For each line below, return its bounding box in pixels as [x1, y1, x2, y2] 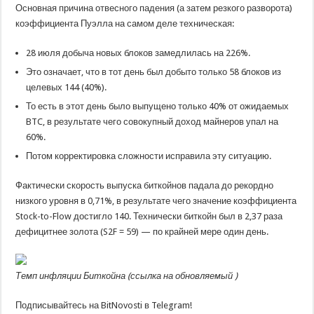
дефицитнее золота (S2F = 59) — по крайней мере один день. [15, 226, 269, 237]
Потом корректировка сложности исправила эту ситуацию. [26, 151, 272, 161]
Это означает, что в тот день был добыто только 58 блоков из [26, 67, 282, 77]
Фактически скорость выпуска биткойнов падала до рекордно [15, 180, 274, 191]
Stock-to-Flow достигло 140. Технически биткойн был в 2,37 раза [15, 211, 283, 221]
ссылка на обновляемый [130, 271, 235, 281]
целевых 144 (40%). [26, 82, 107, 93]
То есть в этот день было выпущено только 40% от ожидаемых [26, 101, 289, 111]
